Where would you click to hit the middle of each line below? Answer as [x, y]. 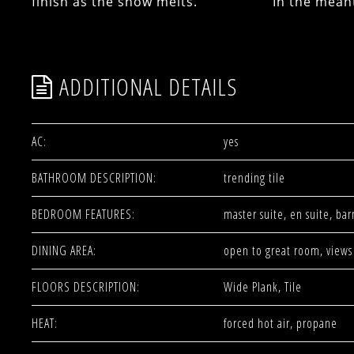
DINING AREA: [64, 250]
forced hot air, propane [280, 323]
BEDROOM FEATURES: [83, 214]
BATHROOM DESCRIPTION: [94, 178]
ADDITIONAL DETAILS [148, 87]
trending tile [254, 178]
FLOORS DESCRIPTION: [86, 287]
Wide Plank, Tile [262, 287]
